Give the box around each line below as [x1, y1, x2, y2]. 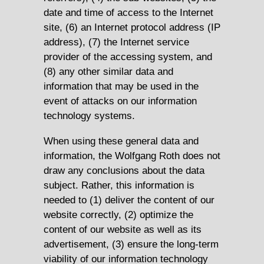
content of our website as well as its [44, 223, 202, 235]
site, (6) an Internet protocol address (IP [44, 21, 220, 34]
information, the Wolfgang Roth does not [44, 149, 220, 161]
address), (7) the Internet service [44, 36, 189, 48]
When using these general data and [44, 134, 199, 147]
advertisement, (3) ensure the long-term [44, 237, 219, 250]
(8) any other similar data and [44, 65, 173, 78]
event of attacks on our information [44, 95, 197, 107]
